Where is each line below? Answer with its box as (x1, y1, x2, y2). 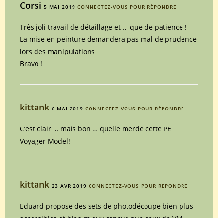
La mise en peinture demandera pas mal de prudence (20, 34, 197, 44)
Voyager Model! (20, 136, 71, 145)
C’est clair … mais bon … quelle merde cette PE (20, 124, 172, 133)
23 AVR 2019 (52, 182, 87, 189)
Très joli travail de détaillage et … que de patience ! (20, 22, 187, 32)
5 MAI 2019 (44, 3, 76, 10)
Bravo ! (20, 58, 43, 68)
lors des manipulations (20, 46, 95, 56)
